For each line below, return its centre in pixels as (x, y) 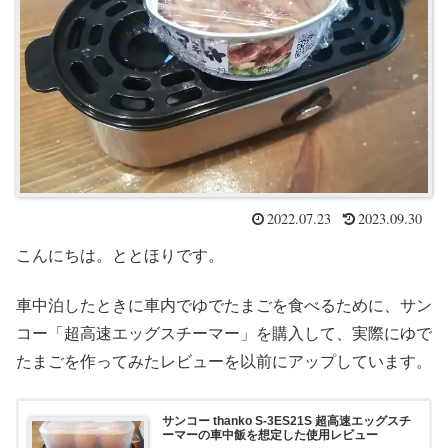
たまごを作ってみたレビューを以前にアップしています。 (224, 361)
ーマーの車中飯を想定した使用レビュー (269, 434)
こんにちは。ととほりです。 (120, 255)
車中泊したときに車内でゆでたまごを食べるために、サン (224, 305)
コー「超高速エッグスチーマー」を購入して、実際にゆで (224, 333)
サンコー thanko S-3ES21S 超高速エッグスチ (286, 420)
